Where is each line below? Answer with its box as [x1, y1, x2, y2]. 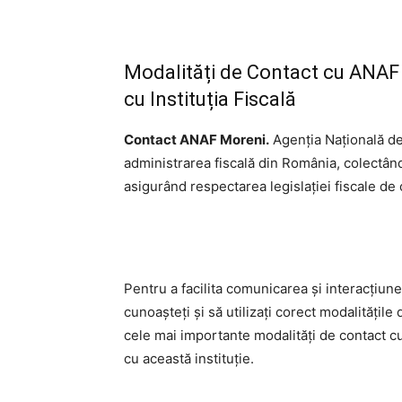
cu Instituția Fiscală [124, 88, 296, 111]
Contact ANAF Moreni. [124, 131, 269, 149]
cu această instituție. [124, 350, 254, 368]
